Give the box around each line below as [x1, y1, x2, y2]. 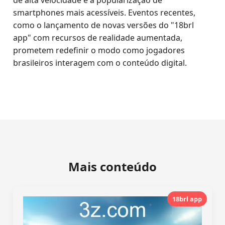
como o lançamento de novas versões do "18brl [13, 20, 194, 31]
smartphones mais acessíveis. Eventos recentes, [13, 7, 196, 18]
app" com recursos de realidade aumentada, [13, 32, 183, 43]
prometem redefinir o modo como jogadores [13, 45, 185, 56]
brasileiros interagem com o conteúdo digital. [13, 57, 187, 68]
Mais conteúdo [68, 158, 157, 175]
